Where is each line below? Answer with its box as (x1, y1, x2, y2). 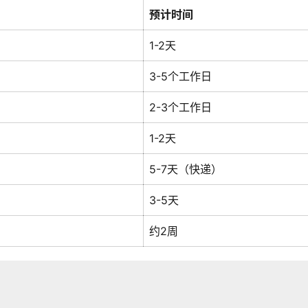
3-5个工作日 (149, 69, 212, 83)
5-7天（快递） (149, 162, 222, 176)
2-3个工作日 (149, 100, 212, 114)
